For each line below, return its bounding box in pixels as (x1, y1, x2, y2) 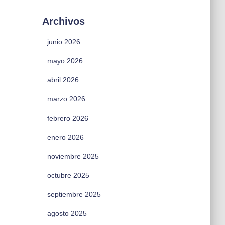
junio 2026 (47, 38, 80, 46)
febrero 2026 (47, 114, 88, 122)
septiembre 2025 (47, 190, 101, 198)
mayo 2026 (47, 57, 83, 65)
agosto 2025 (47, 209, 87, 217)
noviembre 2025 (47, 152, 99, 160)
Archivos (42, 16, 85, 27)
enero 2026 (47, 133, 84, 141)
